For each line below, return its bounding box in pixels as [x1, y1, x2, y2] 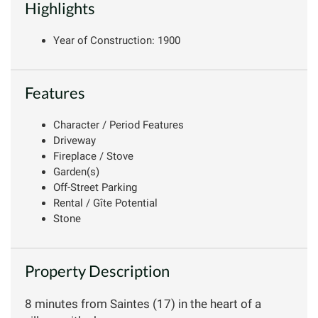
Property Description [25, 261, 170, 280]
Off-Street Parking [53, 180, 137, 194]
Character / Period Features [53, 118, 184, 131]
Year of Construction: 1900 [53, 33, 180, 47]
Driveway [53, 133, 96, 147]
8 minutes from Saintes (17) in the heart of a [25, 296, 261, 311]
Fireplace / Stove [53, 149, 133, 163]
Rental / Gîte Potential [53, 196, 158, 209]
